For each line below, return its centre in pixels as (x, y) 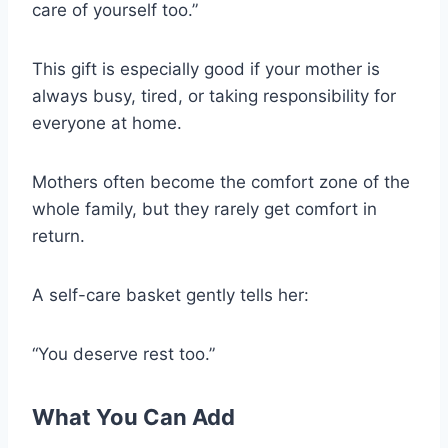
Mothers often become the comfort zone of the (221, 181)
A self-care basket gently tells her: (170, 294)
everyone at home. (107, 122)
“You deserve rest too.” (123, 353)
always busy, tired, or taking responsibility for (214, 95)
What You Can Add (133, 416)
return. (58, 235)
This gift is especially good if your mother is (206, 68)
